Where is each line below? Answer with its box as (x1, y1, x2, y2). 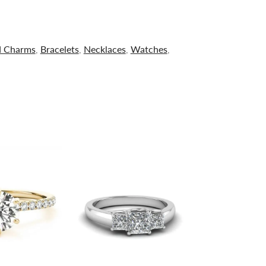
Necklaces (83, 42, 126, 56)
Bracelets (40, 42, 79, 56)
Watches (130, 42, 167, 56)
